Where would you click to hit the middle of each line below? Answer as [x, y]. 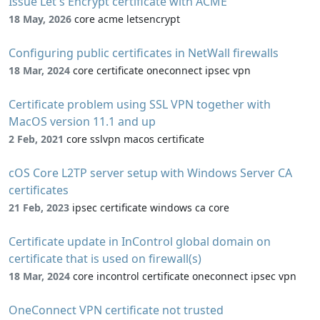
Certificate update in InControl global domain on [140, 242]
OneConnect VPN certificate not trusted [116, 310]
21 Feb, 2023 [39, 208]
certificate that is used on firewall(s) [105, 259]
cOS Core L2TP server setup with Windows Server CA [150, 173]
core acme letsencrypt [127, 19]
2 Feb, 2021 [36, 139]
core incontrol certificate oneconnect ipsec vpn [185, 276]
